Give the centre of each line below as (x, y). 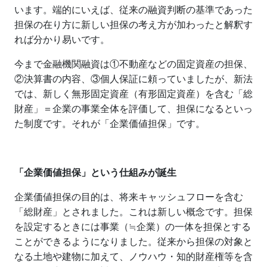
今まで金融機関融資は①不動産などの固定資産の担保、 (133, 64)
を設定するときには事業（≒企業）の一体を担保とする (133, 226)
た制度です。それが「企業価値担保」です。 (110, 123)
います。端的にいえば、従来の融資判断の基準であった (133, 10)
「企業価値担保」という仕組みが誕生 (95, 172)
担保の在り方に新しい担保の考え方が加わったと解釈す (133, 24)
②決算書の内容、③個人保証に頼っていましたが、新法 (133, 79)
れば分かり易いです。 (62, 39)
